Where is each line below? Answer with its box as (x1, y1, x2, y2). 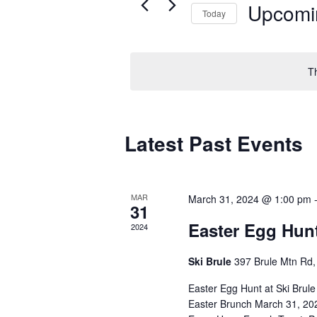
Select (247, 28, 279, 43)
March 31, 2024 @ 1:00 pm (188, 192, 312, 206)
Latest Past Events (125, 129, 304, 158)
